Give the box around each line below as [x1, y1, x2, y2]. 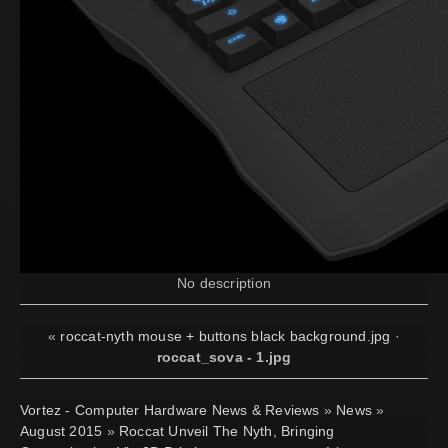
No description [177, 274, 271, 291]
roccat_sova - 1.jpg [156, 348, 292, 365]
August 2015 [20, 422, 103, 439]
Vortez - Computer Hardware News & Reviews [20, 401, 320, 418]
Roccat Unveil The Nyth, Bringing [118, 422, 335, 439]
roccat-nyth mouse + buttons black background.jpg [60, 327, 391, 344]
